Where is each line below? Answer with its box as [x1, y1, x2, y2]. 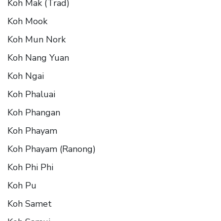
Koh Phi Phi [7, 161, 53, 173]
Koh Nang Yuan [7, 51, 69, 64]
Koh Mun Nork [7, 33, 66, 45]
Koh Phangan [7, 106, 60, 118]
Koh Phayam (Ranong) [7, 143, 96, 155]
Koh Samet [7, 197, 52, 210]
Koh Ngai [7, 70, 44, 82]
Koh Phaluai [7, 88, 55, 100]
